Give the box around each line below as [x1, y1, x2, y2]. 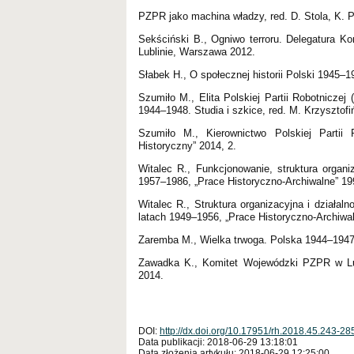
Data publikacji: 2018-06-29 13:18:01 [138, 336, 298, 348]
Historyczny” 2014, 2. [138, 139, 236, 152]
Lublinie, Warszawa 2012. [138, 45, 255, 58]
